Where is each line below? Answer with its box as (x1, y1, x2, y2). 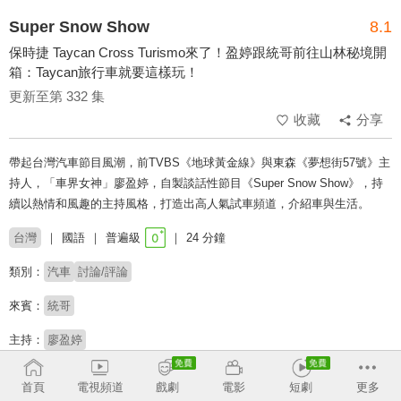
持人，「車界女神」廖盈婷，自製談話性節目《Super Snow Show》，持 (9, 176, 383, 191)
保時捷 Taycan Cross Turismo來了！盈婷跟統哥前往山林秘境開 (9, 45, 387, 61)
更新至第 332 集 (9, 89, 105, 105)
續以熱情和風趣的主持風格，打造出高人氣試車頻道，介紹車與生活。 (9, 197, 370, 211)
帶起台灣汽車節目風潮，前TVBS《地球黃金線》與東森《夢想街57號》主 (9, 156, 390, 170)
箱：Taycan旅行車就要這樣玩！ (9, 64, 199, 81)
